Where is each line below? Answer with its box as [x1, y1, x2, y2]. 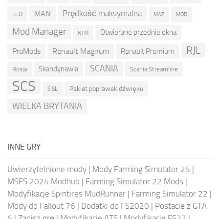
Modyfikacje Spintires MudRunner [7, 189, 126, 199]
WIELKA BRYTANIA [12, 101, 82, 112]
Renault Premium [121, 47, 175, 56]
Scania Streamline [130, 66, 178, 73]
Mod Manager [12, 26, 66, 38]
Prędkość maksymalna [63, 8, 142, 19]
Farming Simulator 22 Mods [86, 176, 183, 187]
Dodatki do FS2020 [81, 201, 149, 211]
